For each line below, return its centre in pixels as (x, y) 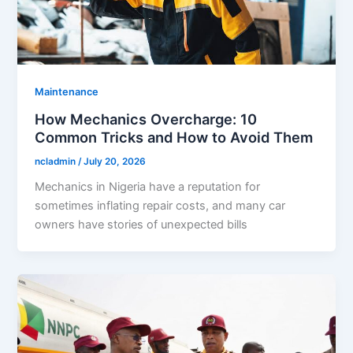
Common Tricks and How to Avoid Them (174, 137)
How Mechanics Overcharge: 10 (146, 119)
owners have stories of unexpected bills (141, 225)
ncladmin (57, 161)
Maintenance (67, 91)
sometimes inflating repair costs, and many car (160, 206)
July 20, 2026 (115, 161)
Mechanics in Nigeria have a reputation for (148, 187)
